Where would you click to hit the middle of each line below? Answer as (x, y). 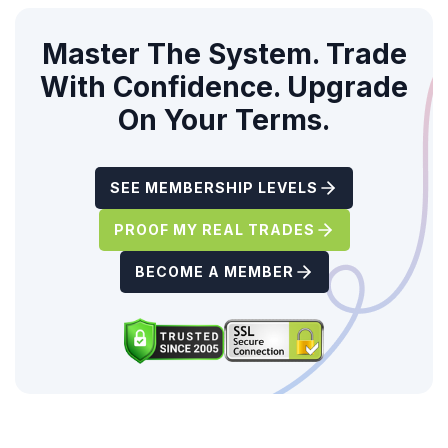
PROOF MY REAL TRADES (214, 229)
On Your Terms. (224, 119)
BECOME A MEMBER (214, 271)
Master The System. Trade (224, 53)
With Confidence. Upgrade (224, 86)
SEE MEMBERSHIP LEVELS (214, 187)
